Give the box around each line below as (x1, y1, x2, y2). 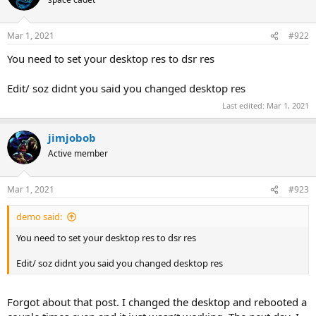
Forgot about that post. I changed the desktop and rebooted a (7, 294, 307, 309)
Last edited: (222, 99, 267, 111)
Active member (48, 147, 108, 159)
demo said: (16, 210, 62, 223)
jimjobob (48, 130, 96, 145)
